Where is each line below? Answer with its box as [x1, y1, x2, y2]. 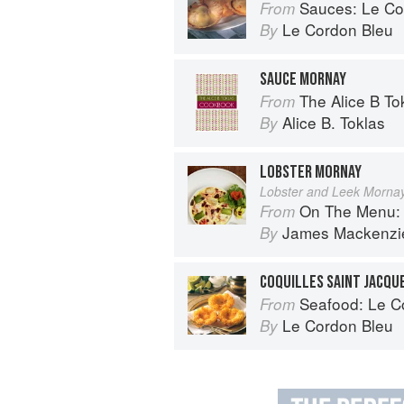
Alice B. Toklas [282, 110, 385, 133]
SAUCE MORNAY [260, 68, 346, 90]
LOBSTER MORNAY [260, 161, 362, 183]
